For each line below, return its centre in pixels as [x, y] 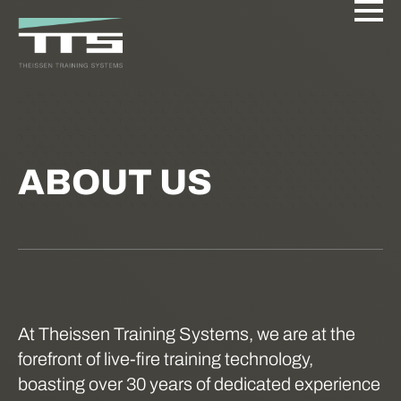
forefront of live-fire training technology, [166, 359]
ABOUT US [115, 182]
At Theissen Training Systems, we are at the [187, 334]
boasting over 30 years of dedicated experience [199, 384]
